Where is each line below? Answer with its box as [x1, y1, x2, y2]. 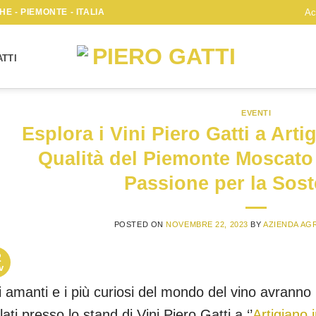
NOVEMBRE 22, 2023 [166, 219, 248, 229]
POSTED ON [114, 219, 166, 229]
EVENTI [241, 109, 272, 117]
